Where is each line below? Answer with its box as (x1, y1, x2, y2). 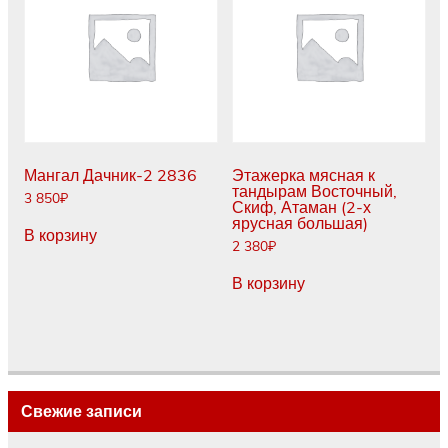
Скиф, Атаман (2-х (232, 197, 371, 218)
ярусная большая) (232, 213, 368, 234)
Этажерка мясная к (232, 165, 375, 186)
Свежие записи (20, 401, 142, 422)
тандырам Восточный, (232, 181, 397, 202)
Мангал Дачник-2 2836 (24, 165, 197, 186)
